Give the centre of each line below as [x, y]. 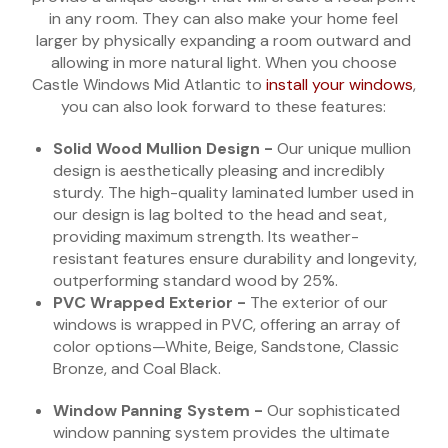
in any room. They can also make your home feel [224, 19]
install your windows [339, 85]
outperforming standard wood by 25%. [196, 281]
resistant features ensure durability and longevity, [235, 259]
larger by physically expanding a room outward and [224, 41]
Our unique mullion [344, 149]
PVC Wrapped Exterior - [152, 303]
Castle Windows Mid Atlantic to [148, 85]
